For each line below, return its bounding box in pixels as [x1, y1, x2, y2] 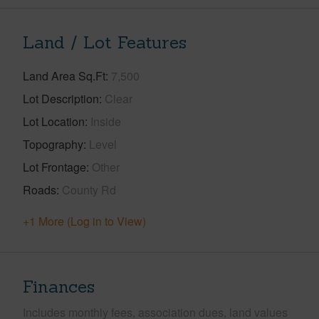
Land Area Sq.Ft [23, 67, 105, 84]
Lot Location [23, 113, 85, 130]
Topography [23, 135, 83, 152]
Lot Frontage [23, 158, 86, 175]
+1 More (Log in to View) [23, 212, 146, 229]
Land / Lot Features [23, 31, 187, 53]
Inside [90, 113, 121, 130]
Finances [23, 275, 95, 298]
